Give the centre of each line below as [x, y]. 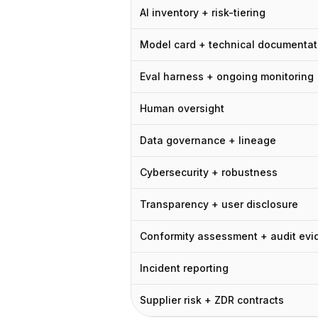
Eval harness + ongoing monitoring [227, 76]
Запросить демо [86, 113]
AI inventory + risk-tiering [203, 12]
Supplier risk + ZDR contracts [212, 300]
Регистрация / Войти [99, 130]
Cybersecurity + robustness [209, 172]
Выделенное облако [96, 62]
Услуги [58, 28]
